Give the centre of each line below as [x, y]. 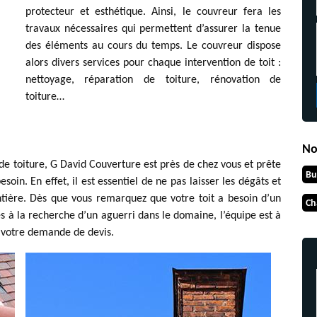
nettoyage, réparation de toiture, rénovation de [153, 80]
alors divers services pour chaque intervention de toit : [153, 63]
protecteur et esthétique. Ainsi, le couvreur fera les [153, 12]
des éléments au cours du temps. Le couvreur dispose [153, 46]
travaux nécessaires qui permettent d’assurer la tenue [153, 29]
